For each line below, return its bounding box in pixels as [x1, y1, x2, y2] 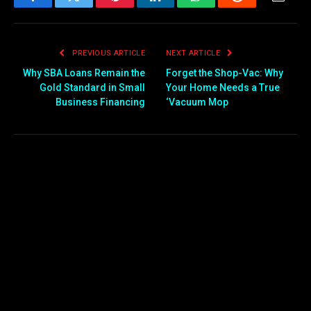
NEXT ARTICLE [166, 48, 223, 58]
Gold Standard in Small [40, 81, 145, 93]
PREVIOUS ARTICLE [69, 48, 145, 58]
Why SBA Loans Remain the [23, 67, 145, 78]
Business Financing [56, 96, 145, 108]
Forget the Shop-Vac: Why [166, 67, 283, 78]
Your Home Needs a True [166, 81, 280, 93]
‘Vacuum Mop [166, 96, 228, 108]
